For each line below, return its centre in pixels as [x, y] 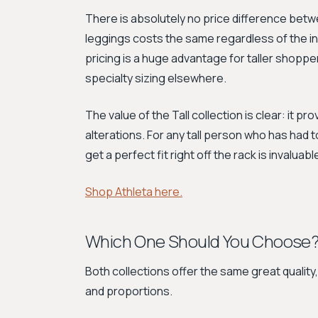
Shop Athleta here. [134, 192]
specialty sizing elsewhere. [156, 78]
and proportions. [129, 291]
